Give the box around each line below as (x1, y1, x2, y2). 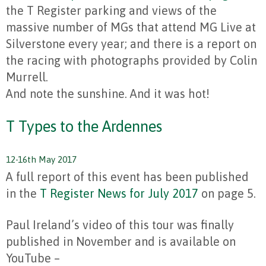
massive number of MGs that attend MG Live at (6, 20, 256, 34)
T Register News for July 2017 (40, 186, 198, 201)
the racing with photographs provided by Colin (6, 53, 257, 68)
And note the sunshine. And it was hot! (6, 87, 210, 101)
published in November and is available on (6, 235, 236, 249)
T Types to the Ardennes (6, 118, 162, 136)
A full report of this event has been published (6, 170, 249, 184)
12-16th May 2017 (6, 154, 77, 165)
